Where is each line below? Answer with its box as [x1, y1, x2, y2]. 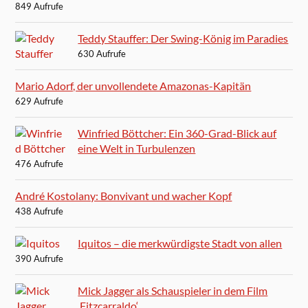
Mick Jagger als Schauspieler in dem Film [78, 283, 268, 297]
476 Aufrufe [15, 157, 64, 169]
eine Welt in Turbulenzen [78, 141, 196, 155]
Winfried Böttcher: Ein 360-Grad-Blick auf [78, 126, 277, 140]
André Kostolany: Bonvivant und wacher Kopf [15, 188, 232, 202]
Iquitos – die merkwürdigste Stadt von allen [78, 236, 283, 250]
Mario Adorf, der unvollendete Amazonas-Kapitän [15, 78, 252, 92]
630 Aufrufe [78, 47, 126, 59]
